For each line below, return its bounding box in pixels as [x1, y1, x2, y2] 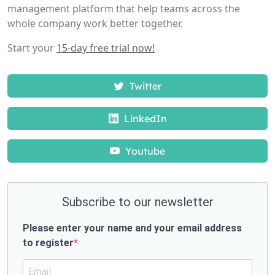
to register [23, 237, 74, 249]
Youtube [123, 145, 165, 158]
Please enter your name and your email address [23, 222, 242, 234]
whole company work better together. [7, 17, 183, 31]
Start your [7, 41, 56, 55]
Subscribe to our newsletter [61, 195, 214, 210]
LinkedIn [121, 112, 167, 125]
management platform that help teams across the [7, 2, 240, 16]
